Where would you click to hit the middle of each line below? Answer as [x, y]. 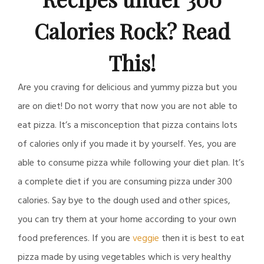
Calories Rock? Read [132, 31]
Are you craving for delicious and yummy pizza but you [127, 88]
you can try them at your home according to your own [127, 220]
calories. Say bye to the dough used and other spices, [124, 201]
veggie [146, 239]
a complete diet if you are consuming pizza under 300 [125, 182]
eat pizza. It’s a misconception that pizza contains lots [128, 126]
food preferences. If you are [75, 239]
